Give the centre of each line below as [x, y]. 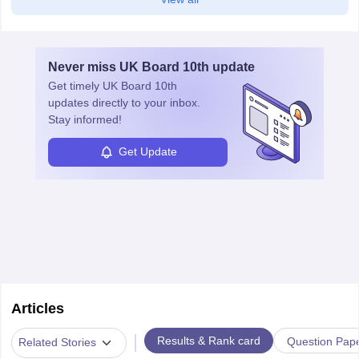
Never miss [84, 67]
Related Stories [57, 343]
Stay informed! [85, 119]
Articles [37, 308]
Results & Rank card [208, 340]
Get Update [147, 152]
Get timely [75, 85]
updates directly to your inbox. [124, 102]
